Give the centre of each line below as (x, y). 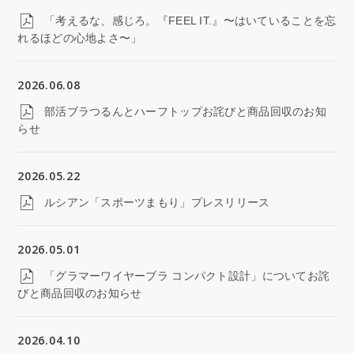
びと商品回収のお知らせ (80, 294)
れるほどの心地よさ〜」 (80, 38)
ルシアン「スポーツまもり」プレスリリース (155, 203)
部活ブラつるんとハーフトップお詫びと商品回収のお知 (183, 111)
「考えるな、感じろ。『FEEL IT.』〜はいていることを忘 (188, 20)
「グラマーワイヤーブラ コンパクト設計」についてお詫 (185, 276)
